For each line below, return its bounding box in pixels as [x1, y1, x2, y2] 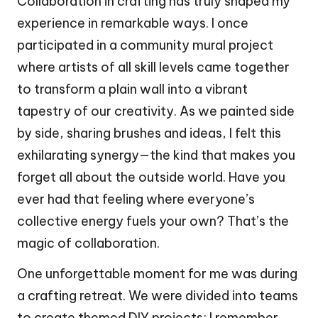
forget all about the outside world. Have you [17, 168, 285, 185]
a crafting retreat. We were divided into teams [17, 287, 298, 304]
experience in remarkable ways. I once [17, 14, 248, 31]
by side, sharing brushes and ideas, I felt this [17, 124, 281, 141]
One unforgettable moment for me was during [17, 265, 297, 282]
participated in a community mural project [17, 36, 273, 53]
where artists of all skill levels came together [17, 58, 290, 75]
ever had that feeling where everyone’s [17, 190, 255, 207]
